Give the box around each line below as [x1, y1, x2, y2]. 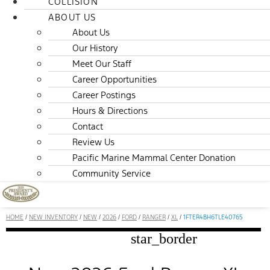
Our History [72, 42, 118, 54]
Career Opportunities [72, 74, 157, 86]
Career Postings [72, 89, 136, 101]
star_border [131, 230, 197, 246]
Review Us [72, 136, 115, 148]
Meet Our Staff [72, 58, 131, 70]
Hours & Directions [72, 105, 148, 117]
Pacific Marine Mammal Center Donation [72, 152, 236, 164]
